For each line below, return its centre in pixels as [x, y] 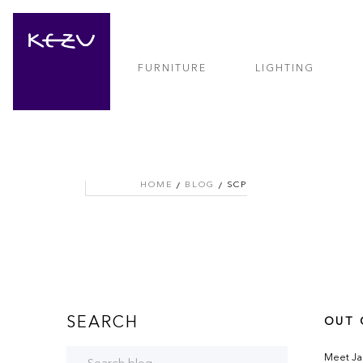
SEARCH [103, 323]
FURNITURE [172, 69]
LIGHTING [285, 69]
